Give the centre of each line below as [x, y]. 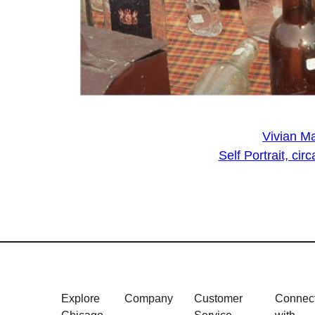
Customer [218, 299]
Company [149, 299]
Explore [81, 299]
